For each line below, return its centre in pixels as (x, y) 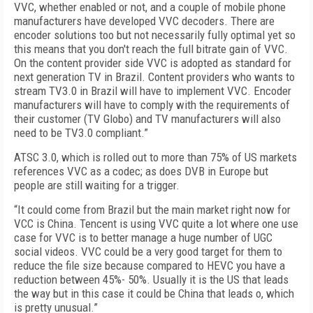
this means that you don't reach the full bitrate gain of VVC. (151, 49)
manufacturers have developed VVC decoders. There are (144, 21)
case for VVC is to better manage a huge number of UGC (143, 238)
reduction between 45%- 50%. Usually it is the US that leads (151, 279)
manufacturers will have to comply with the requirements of (152, 105)
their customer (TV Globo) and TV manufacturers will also (147, 119)
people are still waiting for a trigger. (97, 185)
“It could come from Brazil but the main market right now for (152, 210)
